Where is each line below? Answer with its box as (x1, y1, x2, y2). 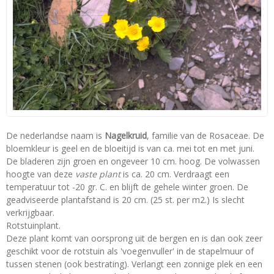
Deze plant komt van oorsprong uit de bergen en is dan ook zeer (6, 232, 262, 245)
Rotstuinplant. (6, 220, 61, 232)
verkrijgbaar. (6, 207, 54, 219)
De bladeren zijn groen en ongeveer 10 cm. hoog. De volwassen (6, 155, 260, 168)
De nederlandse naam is (6, 130, 105, 142)
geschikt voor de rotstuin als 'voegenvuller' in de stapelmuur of (6, 245, 254, 257)
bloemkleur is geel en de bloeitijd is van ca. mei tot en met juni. (6, 143, 254, 155)
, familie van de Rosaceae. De (147, 130, 264, 142)
